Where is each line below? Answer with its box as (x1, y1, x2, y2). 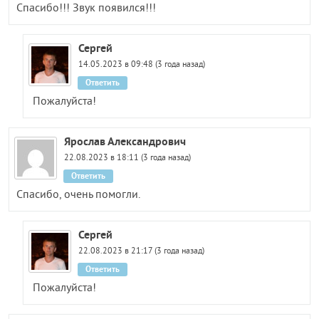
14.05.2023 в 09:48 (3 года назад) (78, 59, 205, 70)
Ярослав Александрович (64, 133, 187, 149)
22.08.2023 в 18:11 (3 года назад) (64, 152, 192, 164)
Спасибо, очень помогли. (16, 187, 140, 202)
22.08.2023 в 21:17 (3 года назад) (78, 246, 204, 257)
